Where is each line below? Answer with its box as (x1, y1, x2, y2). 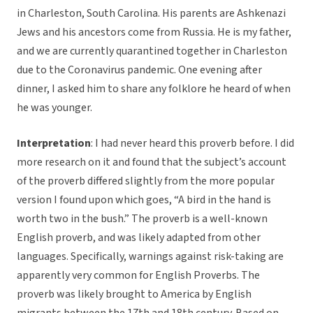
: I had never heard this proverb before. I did (91, 136, 294, 152)
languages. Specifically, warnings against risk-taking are (17, 249, 284, 265)
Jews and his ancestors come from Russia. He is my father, (17, 24, 291, 41)
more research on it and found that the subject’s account (17, 154, 286, 170)
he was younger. (17, 100, 92, 116)
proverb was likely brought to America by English (17, 286, 252, 303)
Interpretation (17, 136, 91, 152)
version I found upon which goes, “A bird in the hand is (17, 192, 271, 208)
